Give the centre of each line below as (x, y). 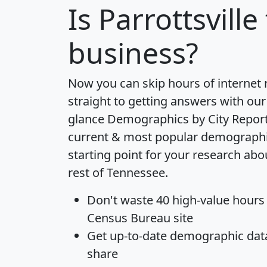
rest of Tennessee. (118, 172)
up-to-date (138, 235)
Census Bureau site (140, 218)
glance (88, 119)
